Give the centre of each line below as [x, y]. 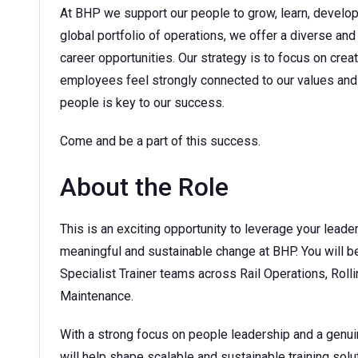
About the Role [144, 187]
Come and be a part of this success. [160, 141]
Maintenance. [97, 296]
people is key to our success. [142, 103]
